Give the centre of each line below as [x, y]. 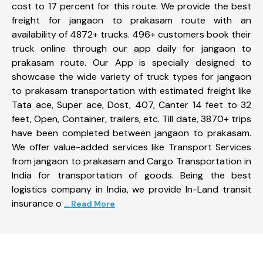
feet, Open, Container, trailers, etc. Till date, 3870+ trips [131, 119]
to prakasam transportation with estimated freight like [131, 90]
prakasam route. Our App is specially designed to [131, 62]
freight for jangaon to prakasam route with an [131, 20]
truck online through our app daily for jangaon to [131, 48]
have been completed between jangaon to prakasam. [131, 133]
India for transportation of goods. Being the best [131, 175]
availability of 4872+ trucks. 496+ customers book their [131, 34]
